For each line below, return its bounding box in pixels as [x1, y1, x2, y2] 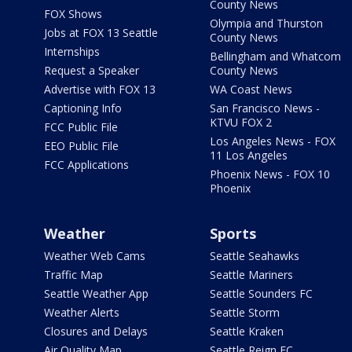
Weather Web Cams [44, 248, 145, 264]
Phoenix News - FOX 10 [209, 167, 330, 182]
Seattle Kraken [209, 324, 284, 339]
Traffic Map [44, 267, 103, 283]
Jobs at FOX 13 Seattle [44, 25, 158, 41]
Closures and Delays [44, 324, 148, 339]
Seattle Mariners [209, 267, 293, 283]
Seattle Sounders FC [209, 286, 313, 302]
